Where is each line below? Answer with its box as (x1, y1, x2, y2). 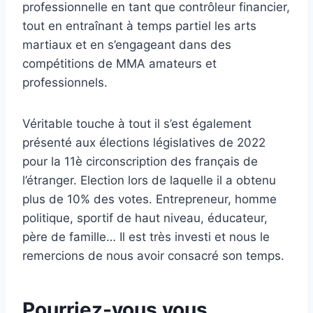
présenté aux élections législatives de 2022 (22, 136, 265, 150)
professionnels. (22, 75, 108, 90)
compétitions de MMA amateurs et (22, 57, 217, 71)
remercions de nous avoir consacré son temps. (22, 249, 284, 263)
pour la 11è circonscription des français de (22, 154, 258, 169)
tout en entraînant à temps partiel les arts (22, 19, 256, 34)
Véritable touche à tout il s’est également (22, 117, 252, 131)
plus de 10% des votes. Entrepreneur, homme (22, 192, 277, 207)
